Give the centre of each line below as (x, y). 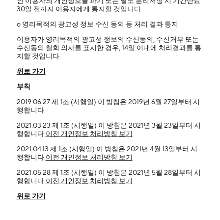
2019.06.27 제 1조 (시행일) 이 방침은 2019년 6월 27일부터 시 (108, 102)
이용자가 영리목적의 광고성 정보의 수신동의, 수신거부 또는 (108, 40)
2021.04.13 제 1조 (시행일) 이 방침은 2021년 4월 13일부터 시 (107, 149)
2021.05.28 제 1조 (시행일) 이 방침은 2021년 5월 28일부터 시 (109, 173)
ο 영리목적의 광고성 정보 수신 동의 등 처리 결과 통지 (97, 25)
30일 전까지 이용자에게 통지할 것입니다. (79, 9)
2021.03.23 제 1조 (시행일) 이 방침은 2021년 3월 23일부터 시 (109, 126)
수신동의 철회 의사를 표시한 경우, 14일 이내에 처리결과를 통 (109, 48)
